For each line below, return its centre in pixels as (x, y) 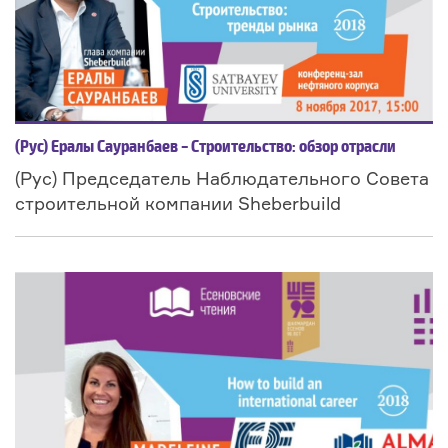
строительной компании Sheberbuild (178, 203)
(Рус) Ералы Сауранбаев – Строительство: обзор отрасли (205, 148)
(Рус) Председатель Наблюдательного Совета (222, 178)
